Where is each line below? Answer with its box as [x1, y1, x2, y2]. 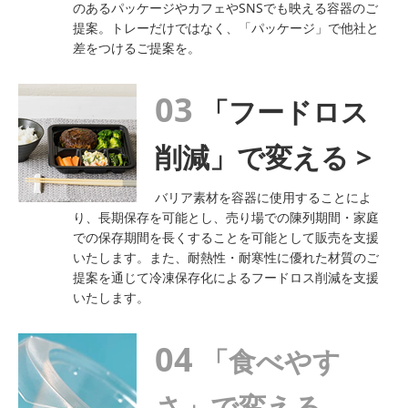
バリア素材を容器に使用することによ [155, 188, 372, 206]
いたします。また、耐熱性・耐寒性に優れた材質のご [73, 248, 379, 266]
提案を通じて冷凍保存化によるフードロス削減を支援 [73, 268, 379, 286]
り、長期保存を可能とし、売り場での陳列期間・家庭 [73, 208, 379, 226]
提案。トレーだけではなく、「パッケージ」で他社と [73, 19, 379, 37]
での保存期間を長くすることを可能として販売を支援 [73, 228, 379, 246]
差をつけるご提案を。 [73, 39, 200, 57]
